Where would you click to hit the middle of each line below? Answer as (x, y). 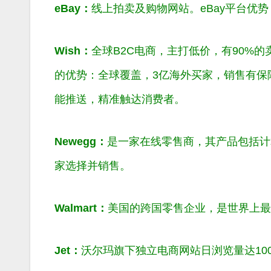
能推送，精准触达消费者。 (120, 99)
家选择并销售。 (93, 165)
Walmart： (81, 208)
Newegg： (81, 141)
